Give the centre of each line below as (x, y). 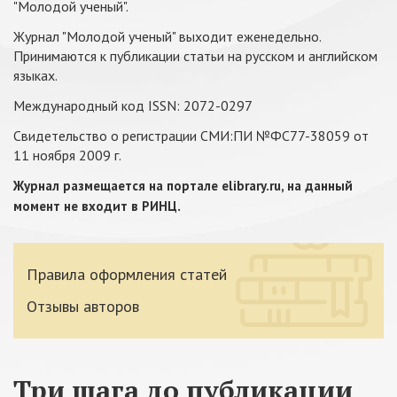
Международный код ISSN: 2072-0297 (133, 105)
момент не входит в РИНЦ (95, 206)
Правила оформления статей (127, 274)
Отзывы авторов (83, 306)
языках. (35, 75)
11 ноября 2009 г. (67, 155)
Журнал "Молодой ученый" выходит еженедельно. (167, 36)
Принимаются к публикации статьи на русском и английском (195, 56)
